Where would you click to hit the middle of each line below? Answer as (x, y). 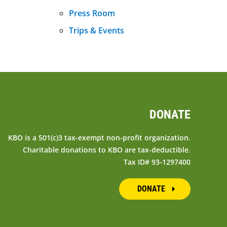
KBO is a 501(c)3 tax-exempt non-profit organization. (99, 137)
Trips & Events (97, 30)
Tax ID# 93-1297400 (157, 162)
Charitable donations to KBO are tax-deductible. (106, 149)
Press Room (92, 13)
